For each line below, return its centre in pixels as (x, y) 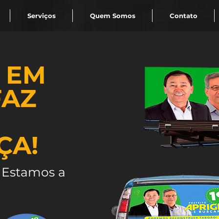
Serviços (41, 16)
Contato (183, 16)
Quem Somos (112, 16)
